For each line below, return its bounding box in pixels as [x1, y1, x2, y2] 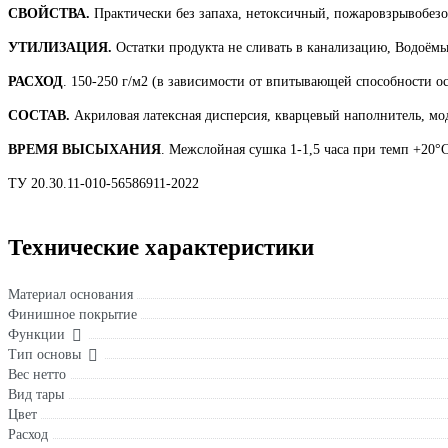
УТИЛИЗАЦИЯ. [8, 40, 112, 56]
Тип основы [8, 347, 81, 363]
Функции [8, 327, 65, 343]
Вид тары [8, 387, 64, 403]
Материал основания [8, 287, 133, 303]
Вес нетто [8, 367, 66, 383]
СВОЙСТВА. [8, 6, 90, 22]
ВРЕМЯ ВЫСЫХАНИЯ [8, 142, 161, 158]
